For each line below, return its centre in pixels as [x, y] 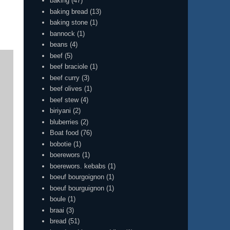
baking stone [69, 23]
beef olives [66, 89]
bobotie [61, 144]
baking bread [69, 11]
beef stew [64, 100]
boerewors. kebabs [78, 166]
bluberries [64, 122]
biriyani [61, 111]
